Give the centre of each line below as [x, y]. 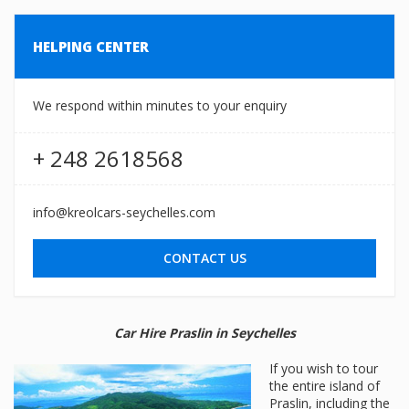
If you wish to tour [324, 368]
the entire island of [325, 386]
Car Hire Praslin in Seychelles [204, 333]
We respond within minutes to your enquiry [160, 105]
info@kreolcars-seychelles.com [124, 212]
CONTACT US [204, 258]
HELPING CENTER [91, 47]
